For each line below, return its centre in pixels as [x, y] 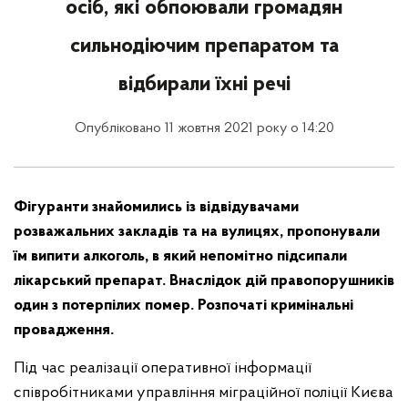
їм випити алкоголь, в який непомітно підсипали [180, 256]
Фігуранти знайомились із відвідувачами [156, 207]
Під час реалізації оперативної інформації [163, 368]
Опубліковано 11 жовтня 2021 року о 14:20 [204, 128]
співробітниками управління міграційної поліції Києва [204, 393]
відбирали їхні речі [204, 85]
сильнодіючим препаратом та [204, 46]
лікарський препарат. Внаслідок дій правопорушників [204, 281]
